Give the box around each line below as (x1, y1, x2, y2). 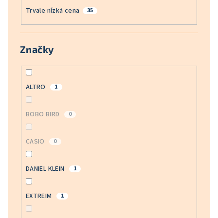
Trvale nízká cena (25, 5, 80, 16)
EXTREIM (25, 191, 54, 201)
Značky (20, 43, 54, 55)
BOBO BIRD (25, 109, 61, 120)
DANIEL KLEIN (25, 164, 66, 174)
